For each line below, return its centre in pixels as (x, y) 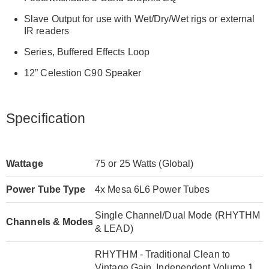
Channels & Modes (50, 222)
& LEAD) (114, 228)
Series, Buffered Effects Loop (87, 52)
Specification (46, 118)
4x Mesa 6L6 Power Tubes (153, 189)
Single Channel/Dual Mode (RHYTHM (178, 215)
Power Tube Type (46, 189)
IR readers (47, 31)
